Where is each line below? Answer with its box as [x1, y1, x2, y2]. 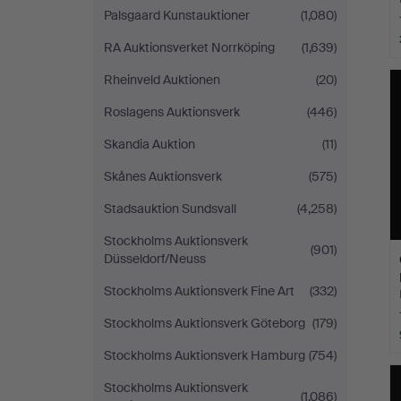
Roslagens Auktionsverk [104, 104, 240, 120]
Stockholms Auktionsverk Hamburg [104, 347, 305, 363]
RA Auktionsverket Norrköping [104, 39, 275, 55]
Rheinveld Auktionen [104, 72, 220, 88]
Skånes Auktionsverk [104, 168, 222, 184]
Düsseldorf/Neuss [104, 251, 206, 267]
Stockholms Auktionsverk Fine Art [104, 283, 294, 299]
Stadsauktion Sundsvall [104, 200, 236, 217]
